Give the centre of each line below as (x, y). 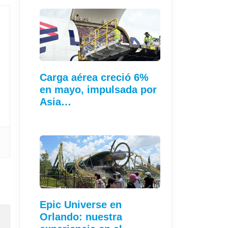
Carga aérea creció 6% (94, 78)
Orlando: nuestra (81, 217)
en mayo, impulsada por (98, 90)
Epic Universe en (81, 204)
